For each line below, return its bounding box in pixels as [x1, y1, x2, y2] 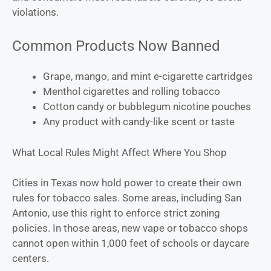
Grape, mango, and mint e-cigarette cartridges [43, 70, 253, 83]
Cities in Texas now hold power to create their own [12, 177, 241, 189]
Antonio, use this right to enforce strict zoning [12, 207, 220, 220]
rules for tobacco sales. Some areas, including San [12, 192, 241, 204]
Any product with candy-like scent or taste [43, 116, 235, 128]
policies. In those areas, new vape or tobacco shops [12, 222, 248, 235]
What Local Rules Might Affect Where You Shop [12, 146, 227, 158]
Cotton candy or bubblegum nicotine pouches [43, 100, 251, 113]
